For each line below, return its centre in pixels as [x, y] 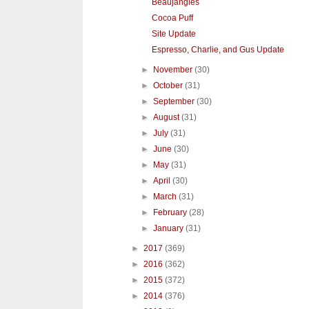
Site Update [173, 34]
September [175, 102]
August [168, 118]
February [171, 213]
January [170, 229]
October [169, 86]
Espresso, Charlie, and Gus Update [218, 50]
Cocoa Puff [172, 18]
